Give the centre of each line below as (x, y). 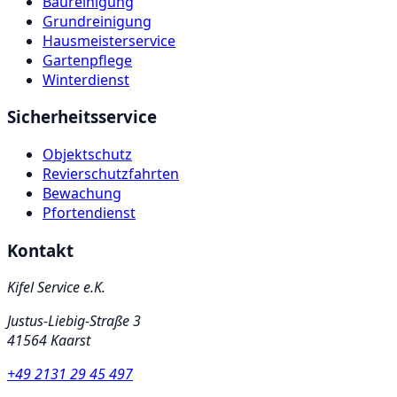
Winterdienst (86, 79)
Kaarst (70, 341)
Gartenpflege (87, 60)
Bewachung (82, 193)
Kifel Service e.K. (56, 288)
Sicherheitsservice (82, 117)
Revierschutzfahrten (111, 174)
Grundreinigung (97, 21)
